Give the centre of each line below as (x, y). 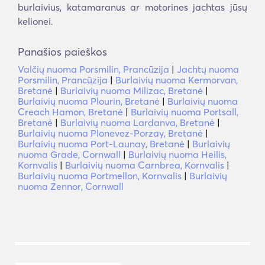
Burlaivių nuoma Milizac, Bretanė (132, 91)
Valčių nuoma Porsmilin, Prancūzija (93, 69)
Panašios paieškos (62, 52)
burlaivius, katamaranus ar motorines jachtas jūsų (132, 7)
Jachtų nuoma (208, 69)
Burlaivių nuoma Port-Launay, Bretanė (101, 144)
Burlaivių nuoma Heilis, (177, 154)
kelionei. (35, 21)
